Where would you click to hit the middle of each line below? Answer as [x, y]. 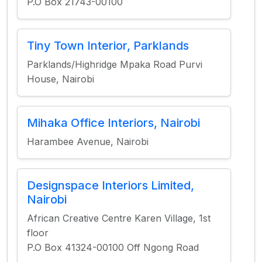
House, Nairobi [61, 79]
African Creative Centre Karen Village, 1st [119, 218]
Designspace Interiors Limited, [111, 185]
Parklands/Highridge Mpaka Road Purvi [115, 64]
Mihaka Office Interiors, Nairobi [113, 123]
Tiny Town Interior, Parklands [108, 46]
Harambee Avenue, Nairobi [88, 142]
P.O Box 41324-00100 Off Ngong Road [113, 247]
